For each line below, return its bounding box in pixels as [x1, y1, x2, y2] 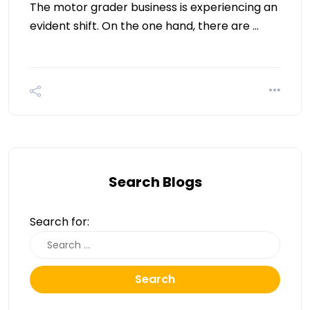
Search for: [30, 213, 89, 230]
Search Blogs [108, 172, 202, 192]
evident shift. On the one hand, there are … [30, 17, 259, 34]
